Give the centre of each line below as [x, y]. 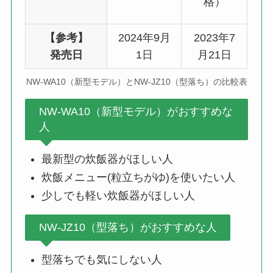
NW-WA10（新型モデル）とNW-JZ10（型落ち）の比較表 [136, 81]
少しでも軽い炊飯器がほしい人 [119, 196]
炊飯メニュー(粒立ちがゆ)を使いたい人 [139, 177]
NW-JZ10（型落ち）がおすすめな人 [128, 228]
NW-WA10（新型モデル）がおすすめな [136, 111]
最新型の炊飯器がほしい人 [108, 159]
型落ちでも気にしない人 [102, 260]
